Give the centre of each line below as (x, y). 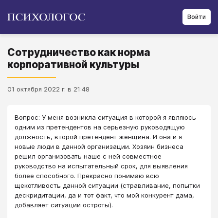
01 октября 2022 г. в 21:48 (48, 89)
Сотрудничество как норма (79, 52)
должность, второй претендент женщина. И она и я (98, 137)
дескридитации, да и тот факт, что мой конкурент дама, (104, 195)
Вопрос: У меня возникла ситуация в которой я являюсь (105, 117)
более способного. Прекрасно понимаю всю (87, 176)
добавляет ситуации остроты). (64, 205)
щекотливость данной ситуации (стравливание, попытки (107, 185)
